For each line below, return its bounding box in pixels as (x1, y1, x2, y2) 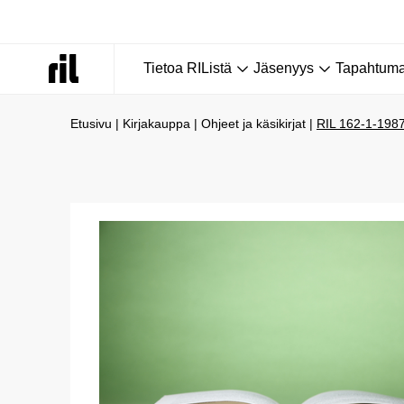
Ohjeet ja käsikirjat (201, 116, 306, 131)
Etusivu (70, 116, 112, 131)
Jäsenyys (253, 60, 314, 76)
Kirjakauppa (123, 116, 190, 131)
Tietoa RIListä (143, 60, 232, 76)
